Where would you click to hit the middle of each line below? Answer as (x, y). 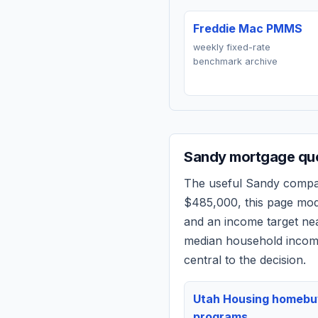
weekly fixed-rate (232, 47)
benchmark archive (235, 61)
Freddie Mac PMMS (248, 28)
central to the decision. (245, 260)
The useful (215, 183)
